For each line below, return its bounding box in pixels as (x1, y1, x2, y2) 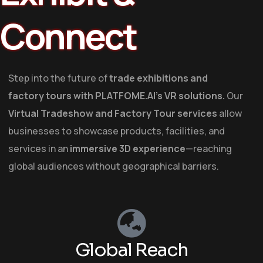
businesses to (8, 124, 73, 137)
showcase (73, 124, 119, 137)
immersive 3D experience (70, 142, 186, 155)
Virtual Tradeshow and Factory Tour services (8, 107, 217, 120)
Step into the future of (8, 72, 109, 85)
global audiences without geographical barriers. (8, 160, 219, 173)
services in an (8, 142, 70, 155)
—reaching (186, 142, 232, 155)
